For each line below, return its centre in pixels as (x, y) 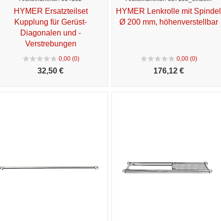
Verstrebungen (51, 43)
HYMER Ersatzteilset (51, 11)
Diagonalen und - (51, 33)
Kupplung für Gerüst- (51, 22)
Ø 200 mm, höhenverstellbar (168, 22)
